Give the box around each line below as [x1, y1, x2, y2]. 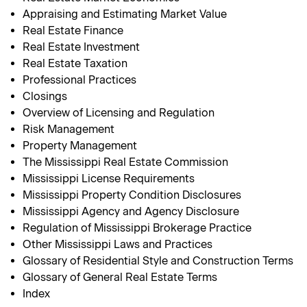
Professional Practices [23, 73, 137, 87]
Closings [23, 90, 68, 103]
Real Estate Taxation [23, 57, 128, 71]
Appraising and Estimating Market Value [23, 8, 228, 21]
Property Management [23, 139, 138, 153]
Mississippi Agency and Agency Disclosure [23, 205, 240, 219]
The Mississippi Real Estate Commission [23, 156, 229, 169]
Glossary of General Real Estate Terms [23, 271, 218, 284]
